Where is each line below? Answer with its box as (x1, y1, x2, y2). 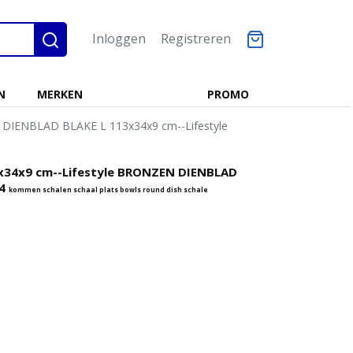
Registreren (161, 30, 231, 47)
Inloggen (92, 30, 146, 47)
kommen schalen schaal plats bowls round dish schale (9, 185, 208, 194)
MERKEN (37, 87, 83, 102)
